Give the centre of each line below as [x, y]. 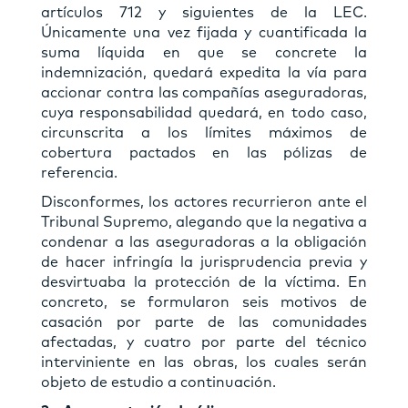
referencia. [79, 173]
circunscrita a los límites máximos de [204, 133]
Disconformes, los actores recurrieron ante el [204, 202]
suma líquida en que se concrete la [204, 52]
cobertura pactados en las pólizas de [204, 153]
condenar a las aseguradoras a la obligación [204, 242]
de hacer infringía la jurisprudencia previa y [204, 262]
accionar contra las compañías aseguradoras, [204, 92]
